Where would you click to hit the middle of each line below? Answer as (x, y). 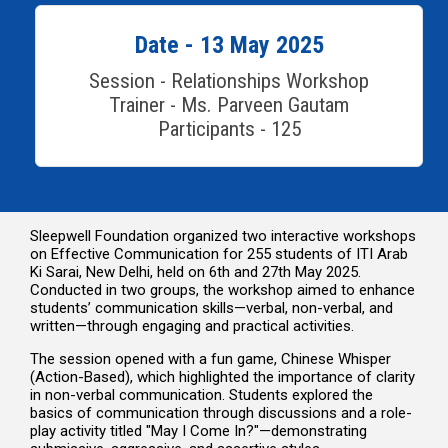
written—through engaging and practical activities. (192, 325)
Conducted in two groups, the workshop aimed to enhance (222, 289)
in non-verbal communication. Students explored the (201, 394)
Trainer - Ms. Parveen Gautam (229, 104)
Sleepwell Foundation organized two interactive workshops (223, 235)
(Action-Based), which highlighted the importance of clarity (222, 376)
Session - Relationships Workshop (229, 80)
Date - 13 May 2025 (229, 44)
